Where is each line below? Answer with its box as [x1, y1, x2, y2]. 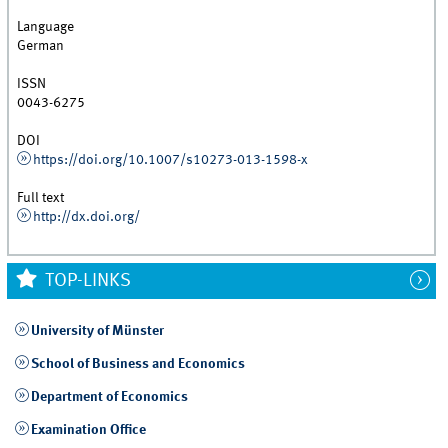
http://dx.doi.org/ [32, 210, 140, 225]
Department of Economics [30, 389, 188, 404]
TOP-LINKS [40, 272, 131, 291]
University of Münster [30, 323, 164, 338]
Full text [17, 191, 65, 206]
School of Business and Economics [30, 356, 245, 371]
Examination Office [30, 422, 146, 437]
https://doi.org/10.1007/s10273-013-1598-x [32, 153, 308, 168]
